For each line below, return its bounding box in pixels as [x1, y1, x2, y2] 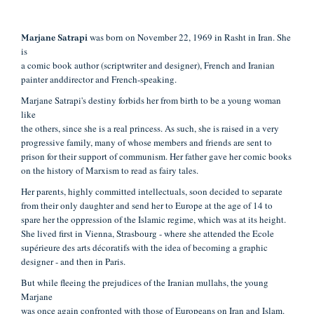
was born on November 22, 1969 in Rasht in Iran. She [88, 31, 291, 43]
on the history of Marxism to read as [21, 164, 157, 177]
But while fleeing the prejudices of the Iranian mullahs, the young [21, 276, 268, 289]
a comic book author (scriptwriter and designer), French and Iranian [21, 59, 275, 71]
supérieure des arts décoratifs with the [21, 241, 163, 254]
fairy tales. [157, 164, 198, 177]
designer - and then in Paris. [21, 255, 125, 268]
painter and [21, 73, 64, 86]
